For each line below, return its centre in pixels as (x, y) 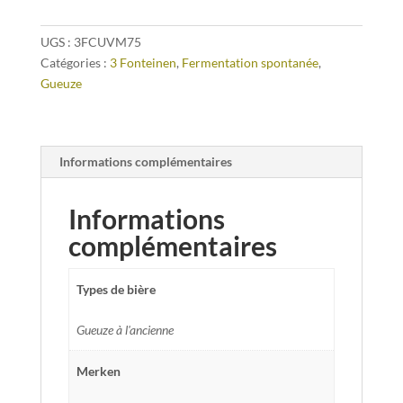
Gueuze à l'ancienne (125, 330)
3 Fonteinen (143, 63)
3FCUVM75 (107, 42)
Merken (99, 372)
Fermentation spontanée (250, 63)
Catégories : (75, 63)
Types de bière (116, 290)
